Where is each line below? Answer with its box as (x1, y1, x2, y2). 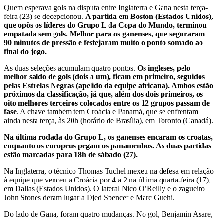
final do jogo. (4, 47, 47, 55)
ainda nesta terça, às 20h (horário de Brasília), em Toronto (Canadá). (4, 116, 213, 125)
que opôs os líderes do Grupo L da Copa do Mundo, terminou (4, 20, 207, 29)
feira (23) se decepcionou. (4, 12, 85, 20)
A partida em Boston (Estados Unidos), (85, 12, 213, 20)
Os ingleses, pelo (137, 63, 190, 72)
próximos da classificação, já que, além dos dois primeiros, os (4, 90, 203, 98)
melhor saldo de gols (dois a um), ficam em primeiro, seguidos (4, 72, 205, 81)
